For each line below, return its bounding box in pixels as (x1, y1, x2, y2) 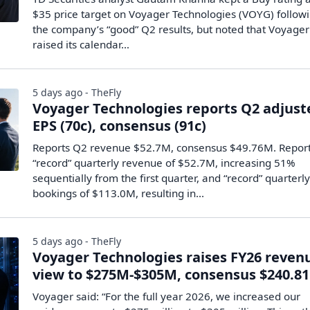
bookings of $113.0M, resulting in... (33, 186, 205, 200)
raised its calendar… (33, 37, 130, 51)
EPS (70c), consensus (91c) (33, 116, 207, 135)
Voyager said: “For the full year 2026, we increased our (33, 289, 301, 303)
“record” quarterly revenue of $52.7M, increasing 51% (33, 156, 296, 170)
